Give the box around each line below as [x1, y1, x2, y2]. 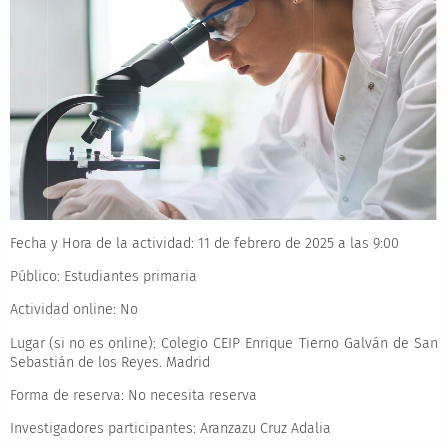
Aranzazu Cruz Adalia [195, 420, 331, 438]
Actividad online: [9, 301, 116, 319]
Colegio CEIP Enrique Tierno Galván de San [155, 334, 439, 352]
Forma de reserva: [9, 386, 124, 404]
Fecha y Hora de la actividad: [9, 234, 194, 252]
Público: [9, 268, 60, 286]
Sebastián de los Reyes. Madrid [9, 353, 210, 371]
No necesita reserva [123, 386, 257, 404]
